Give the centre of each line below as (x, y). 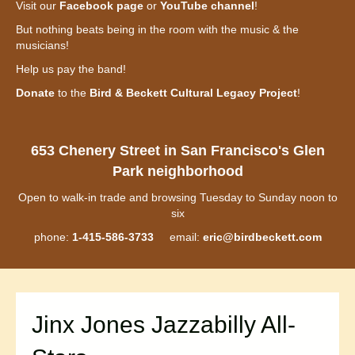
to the (72, 93)
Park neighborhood (177, 172)
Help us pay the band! (71, 69)
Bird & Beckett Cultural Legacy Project (193, 93)
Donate (35, 93)
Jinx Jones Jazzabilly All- (164, 325)
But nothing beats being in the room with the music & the (157, 30)
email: (178, 237)
